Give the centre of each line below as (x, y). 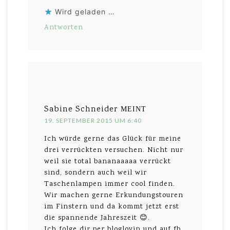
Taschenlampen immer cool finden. (110, 185)
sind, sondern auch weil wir (96, 173)
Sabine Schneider (81, 110)
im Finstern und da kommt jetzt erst (112, 207)
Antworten (64, 28)
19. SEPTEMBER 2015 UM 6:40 (93, 121)
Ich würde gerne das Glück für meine (113, 139)
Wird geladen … (85, 12)
